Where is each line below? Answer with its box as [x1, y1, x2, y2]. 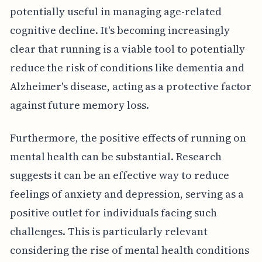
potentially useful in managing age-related [9, 4, 222, 19]
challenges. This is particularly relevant [9, 223, 208, 239]
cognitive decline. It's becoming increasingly [9, 22, 230, 37]
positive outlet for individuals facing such [9, 205, 217, 220]
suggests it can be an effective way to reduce [9, 167, 229, 182]
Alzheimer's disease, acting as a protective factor [9, 78, 252, 94]
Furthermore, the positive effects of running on [9, 130, 246, 145]
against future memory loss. [9, 97, 149, 112]
